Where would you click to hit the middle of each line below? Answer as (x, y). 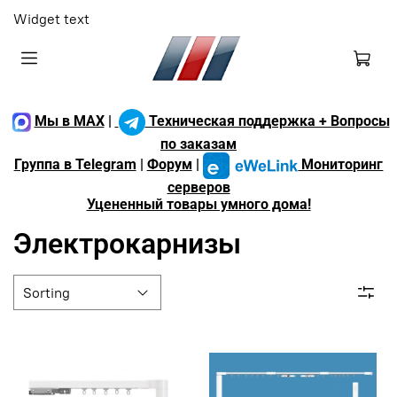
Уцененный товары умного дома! (198, 204)
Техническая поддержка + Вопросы (267, 121)
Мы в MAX (69, 121)
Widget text (51, 18)
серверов (198, 187)
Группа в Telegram (75, 165)
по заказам (198, 144)
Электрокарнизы (127, 243)
